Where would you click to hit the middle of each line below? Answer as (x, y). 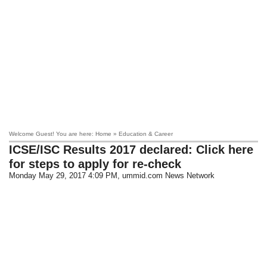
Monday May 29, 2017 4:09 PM (63, 176)
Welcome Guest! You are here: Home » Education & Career (91, 134)
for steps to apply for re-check (95, 164)
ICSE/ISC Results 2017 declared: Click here (131, 150)
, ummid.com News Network (166, 176)
